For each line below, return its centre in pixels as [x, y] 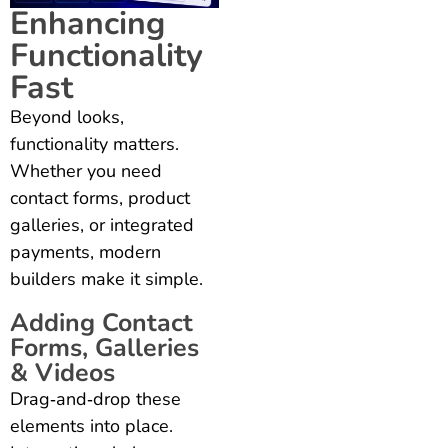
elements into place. [91, 426]
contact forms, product [100, 198]
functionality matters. [94, 144]
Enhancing [87, 24]
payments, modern [85, 252]
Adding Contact [101, 323]
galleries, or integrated [102, 225]
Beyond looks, [67, 117]
